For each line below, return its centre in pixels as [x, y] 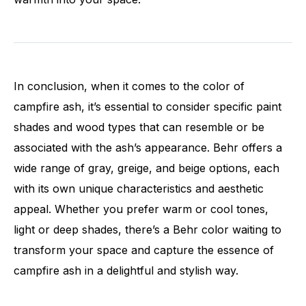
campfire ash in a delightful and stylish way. [126, 270]
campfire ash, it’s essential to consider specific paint [148, 106]
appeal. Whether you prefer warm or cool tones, [141, 209]
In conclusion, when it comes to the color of [129, 86]
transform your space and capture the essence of [144, 250]
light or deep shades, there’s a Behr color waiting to [148, 229]
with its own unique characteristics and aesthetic [139, 188]
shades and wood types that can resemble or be [139, 127]
